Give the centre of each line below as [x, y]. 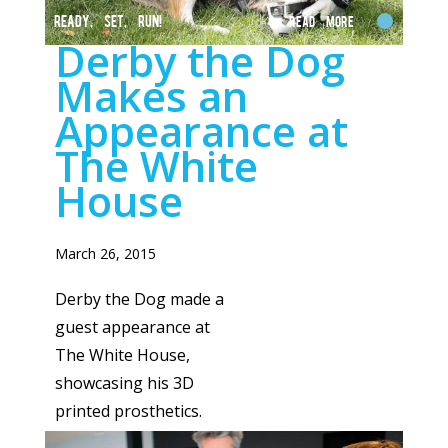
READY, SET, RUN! [107, 21]
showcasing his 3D [124, 383]
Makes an [151, 96]
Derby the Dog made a [139, 299]
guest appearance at [132, 327]
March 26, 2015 [105, 254]
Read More [327, 21]
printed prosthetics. [128, 411]
